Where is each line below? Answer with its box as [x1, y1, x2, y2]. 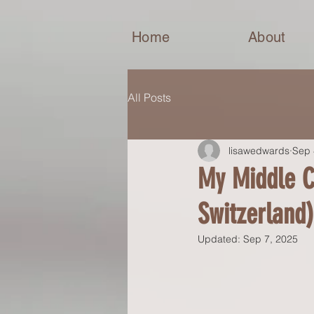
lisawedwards [228, 144, 289, 157]
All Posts [128, 90, 171, 104]
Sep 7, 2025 [243, 233, 298, 245]
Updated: [198, 233, 243, 245]
